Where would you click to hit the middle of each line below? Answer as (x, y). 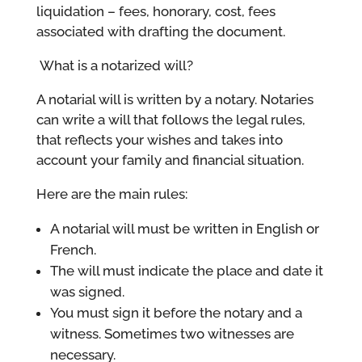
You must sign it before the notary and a (176, 312)
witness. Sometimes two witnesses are (172, 333)
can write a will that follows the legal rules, (170, 119)
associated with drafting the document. (160, 31)
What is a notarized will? (116, 65)
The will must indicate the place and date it (186, 270)
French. (73, 249)
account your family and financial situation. (170, 160)
